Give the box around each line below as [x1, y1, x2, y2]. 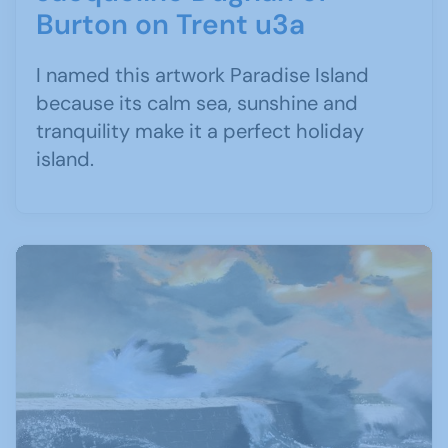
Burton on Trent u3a [36, 6, 305, 44]
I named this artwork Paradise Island [36, 62, 369, 89]
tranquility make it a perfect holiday [36, 118, 364, 145]
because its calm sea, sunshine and [36, 90, 358, 117]
